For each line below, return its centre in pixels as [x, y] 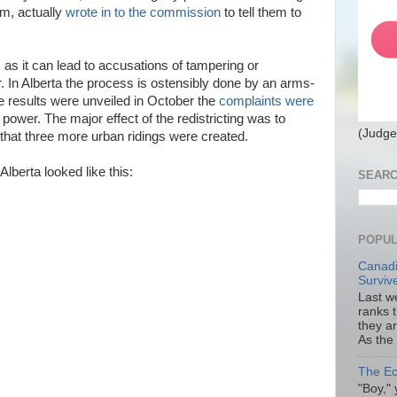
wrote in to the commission [143, 12]
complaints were [266, 101]
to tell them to [261, 12]
